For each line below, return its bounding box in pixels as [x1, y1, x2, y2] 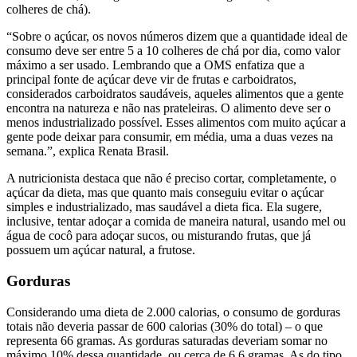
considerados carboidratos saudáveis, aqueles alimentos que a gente [6, 87, 343, 101]
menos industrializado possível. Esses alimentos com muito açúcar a [6, 116, 346, 130]
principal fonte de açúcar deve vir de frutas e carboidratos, [6, 73, 296, 87]
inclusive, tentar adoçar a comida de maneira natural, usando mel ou [6, 214, 346, 229]
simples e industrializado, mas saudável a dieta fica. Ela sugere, [6, 200, 322, 214]
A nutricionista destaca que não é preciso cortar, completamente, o [6, 171, 336, 186]
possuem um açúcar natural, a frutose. [6, 243, 195, 257]
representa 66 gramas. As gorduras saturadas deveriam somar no [6, 333, 328, 347]
